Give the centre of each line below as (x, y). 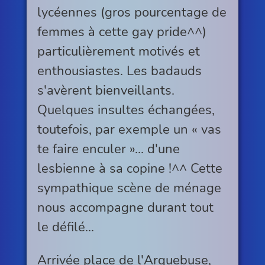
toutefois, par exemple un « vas (129, 130)
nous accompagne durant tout (125, 208)
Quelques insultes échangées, (126, 110)
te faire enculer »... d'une (108, 149)
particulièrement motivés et (118, 51)
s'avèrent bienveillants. (106, 91)
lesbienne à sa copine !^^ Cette (130, 169)
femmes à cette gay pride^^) (122, 32)
